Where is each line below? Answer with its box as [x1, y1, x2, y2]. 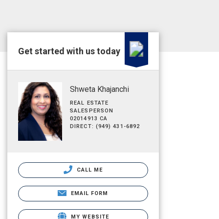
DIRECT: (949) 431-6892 [70, 123, 140, 130]
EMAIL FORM [70, 190, 109, 197]
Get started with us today [18, 46, 120, 56]
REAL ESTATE [70, 100, 109, 106]
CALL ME [74, 166, 103, 173]
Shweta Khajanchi [70, 85, 129, 94]
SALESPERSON [70, 108, 114, 114]
